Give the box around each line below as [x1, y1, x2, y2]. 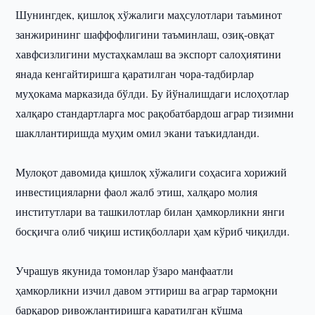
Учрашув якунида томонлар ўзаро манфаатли [15, 263, 234, 278]
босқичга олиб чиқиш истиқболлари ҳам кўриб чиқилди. [15, 224, 290, 238]
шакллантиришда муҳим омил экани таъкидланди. [15, 125, 260, 140]
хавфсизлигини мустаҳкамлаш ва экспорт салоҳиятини [15, 46, 282, 61]
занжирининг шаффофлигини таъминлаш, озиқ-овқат [15, 27, 275, 41]
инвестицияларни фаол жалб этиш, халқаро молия [15, 184, 258, 199]
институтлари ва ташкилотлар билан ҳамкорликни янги [15, 204, 285, 219]
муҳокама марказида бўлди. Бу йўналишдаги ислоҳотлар [15, 86, 290, 101]
